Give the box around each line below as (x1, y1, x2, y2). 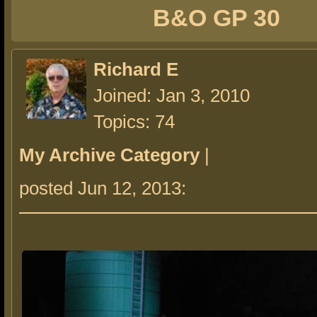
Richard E (93, 59, 178, 80)
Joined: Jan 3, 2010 (93, 85, 250, 106)
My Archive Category (19, 144, 200, 166)
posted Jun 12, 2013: (19, 178, 191, 199)
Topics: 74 (93, 111, 175, 132)
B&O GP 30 (153, 4, 280, 31)
